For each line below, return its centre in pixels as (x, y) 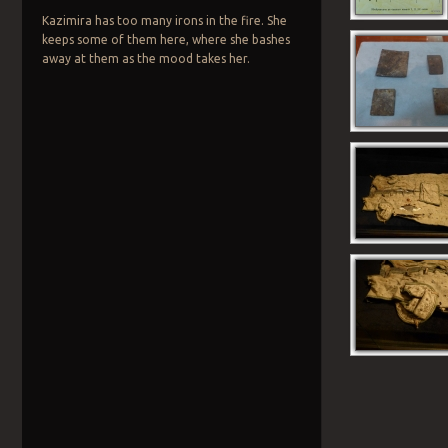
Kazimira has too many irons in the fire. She (164, 21)
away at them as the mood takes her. (145, 59)
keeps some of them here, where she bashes (165, 40)
